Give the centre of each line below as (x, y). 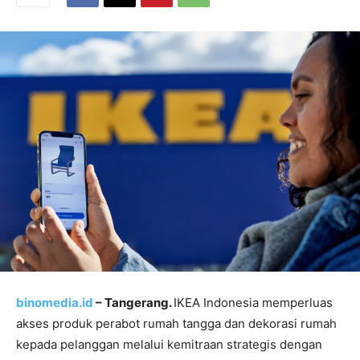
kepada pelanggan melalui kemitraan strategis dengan (169, 344)
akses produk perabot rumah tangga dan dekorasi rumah (176, 323)
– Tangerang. (133, 302)
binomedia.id (55, 302)
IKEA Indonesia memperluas (253, 302)
